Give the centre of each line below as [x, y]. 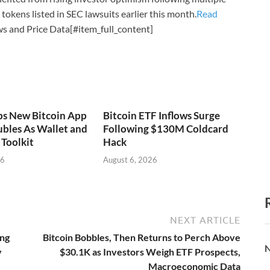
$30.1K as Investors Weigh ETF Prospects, [150, 251]
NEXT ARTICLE [205, 220]
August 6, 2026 [130, 159]
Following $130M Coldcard [166, 129]
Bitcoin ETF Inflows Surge [162, 116]
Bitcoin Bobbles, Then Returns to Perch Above [142, 237]
